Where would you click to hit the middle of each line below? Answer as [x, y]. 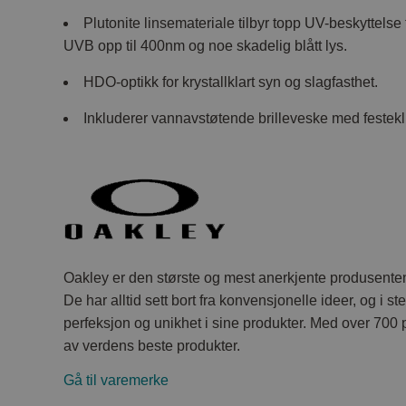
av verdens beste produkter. [152, 345]
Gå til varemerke [116, 380]
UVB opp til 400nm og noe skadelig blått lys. [206, 45]
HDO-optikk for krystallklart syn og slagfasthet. [231, 82]
